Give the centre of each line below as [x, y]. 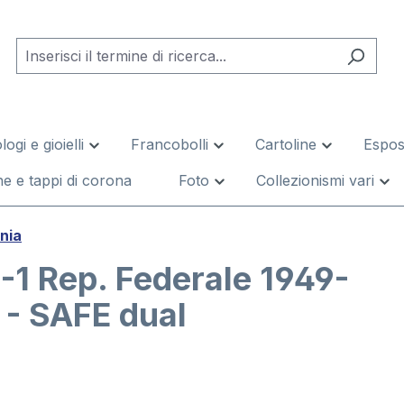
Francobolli [170, 144]
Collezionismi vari [315, 180]
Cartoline [286, 144]
